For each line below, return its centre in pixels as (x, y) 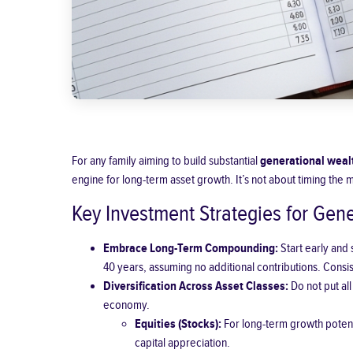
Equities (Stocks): (178, 325)
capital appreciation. (182, 344)
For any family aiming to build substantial (165, 161)
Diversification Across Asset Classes (194, 287)
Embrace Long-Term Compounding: (190, 249)
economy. (126, 306)
